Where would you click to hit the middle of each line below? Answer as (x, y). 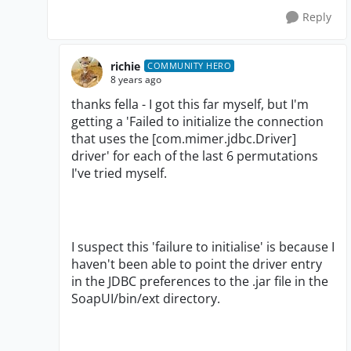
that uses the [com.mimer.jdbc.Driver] (184, 139)
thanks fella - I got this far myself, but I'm (190, 105)
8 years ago (136, 79)
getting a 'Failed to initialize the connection (197, 122)
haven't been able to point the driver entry (197, 264)
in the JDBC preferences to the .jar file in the (200, 282)
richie (125, 66)
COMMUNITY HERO (189, 66)
